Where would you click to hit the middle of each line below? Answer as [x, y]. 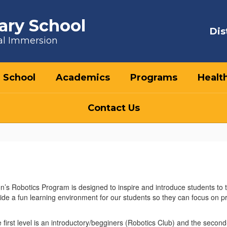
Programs [154, 78]
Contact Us [113, 108]
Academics [83, 78]
